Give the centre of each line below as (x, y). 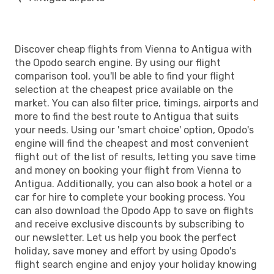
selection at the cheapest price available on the (124, 89)
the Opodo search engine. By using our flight (118, 62)
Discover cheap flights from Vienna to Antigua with (133, 49)
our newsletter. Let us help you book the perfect (126, 237)
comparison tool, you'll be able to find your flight (125, 76)
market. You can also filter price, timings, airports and (137, 103)
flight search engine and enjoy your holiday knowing (136, 264)
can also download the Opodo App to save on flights (134, 210)
